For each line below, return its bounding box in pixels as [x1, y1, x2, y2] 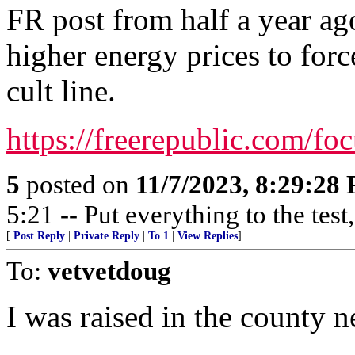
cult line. [6, 74, 116, 108]
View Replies [177, 230, 238, 242]
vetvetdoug [48, 256, 171, 285]
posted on [20, 170, 136, 199]
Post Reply [13, 230, 65, 242]
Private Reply [74, 230, 139, 242]
